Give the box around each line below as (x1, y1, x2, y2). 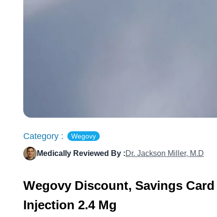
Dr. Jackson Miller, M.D (125, 149, 204, 157)
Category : (23, 131, 63, 141)
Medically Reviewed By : (37, 149, 125, 157)
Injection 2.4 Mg (23, 197, 117, 212)
